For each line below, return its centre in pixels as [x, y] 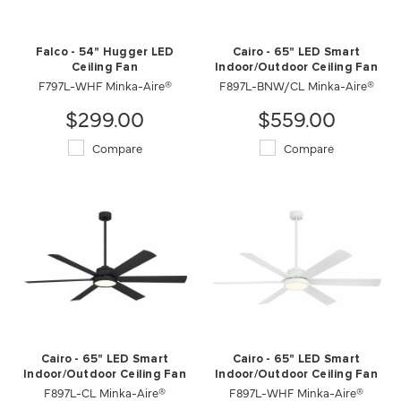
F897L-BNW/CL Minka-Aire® [296, 85]
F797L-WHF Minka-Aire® [105, 85]
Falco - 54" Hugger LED [105, 52]
